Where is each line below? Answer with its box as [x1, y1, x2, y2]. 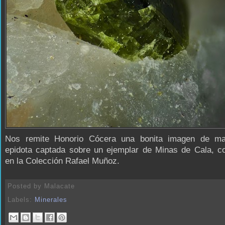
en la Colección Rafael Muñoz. [5, 156, 120, 166]
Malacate [44, 182, 75, 190]
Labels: [8, 196, 35, 204]
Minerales [35, 196, 68, 204]
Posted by [8, 182, 45, 190]
